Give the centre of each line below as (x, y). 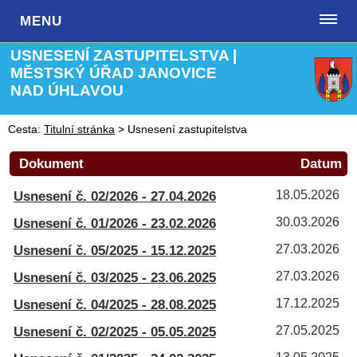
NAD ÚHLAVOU (67, 90)
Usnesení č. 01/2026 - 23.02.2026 (115, 223)
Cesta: (25, 129)
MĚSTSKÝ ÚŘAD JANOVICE (114, 73)
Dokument (52, 163)
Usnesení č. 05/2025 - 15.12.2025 (115, 250)
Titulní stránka (80, 129)
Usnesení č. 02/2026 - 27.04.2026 (115, 196)
